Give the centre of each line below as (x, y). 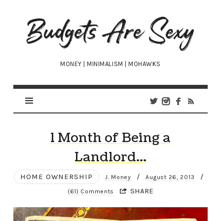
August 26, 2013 (171, 177)
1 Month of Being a (110, 138)
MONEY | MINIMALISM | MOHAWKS (110, 64)
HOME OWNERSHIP (56, 177)
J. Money (119, 177)
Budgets (50, 21)
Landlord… (110, 157)
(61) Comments (91, 192)
